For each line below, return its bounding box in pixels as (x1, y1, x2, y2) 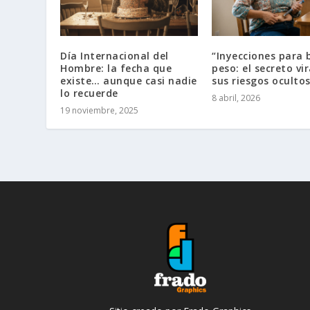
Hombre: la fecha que (60, 61, 172, 75)
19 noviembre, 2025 (60, 104, 139, 116)
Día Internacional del (60, 48, 169, 62)
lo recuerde (60, 86, 118, 100)
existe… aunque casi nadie (60, 73, 197, 87)
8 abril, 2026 (212, 91, 260, 104)
